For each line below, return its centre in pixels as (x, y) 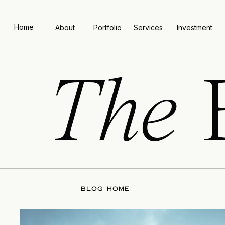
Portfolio (107, 27)
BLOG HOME (105, 189)
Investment (195, 27)
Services (148, 27)
